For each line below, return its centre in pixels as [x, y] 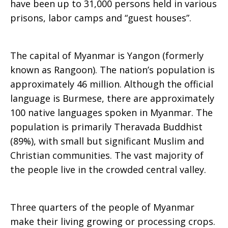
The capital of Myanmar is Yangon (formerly [107, 55]
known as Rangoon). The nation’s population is [112, 70]
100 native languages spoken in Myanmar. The [111, 112]
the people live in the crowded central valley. [108, 169]
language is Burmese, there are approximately [112, 98]
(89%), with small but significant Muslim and [107, 141]
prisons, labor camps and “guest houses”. [101, 18]
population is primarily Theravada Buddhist [106, 127]
